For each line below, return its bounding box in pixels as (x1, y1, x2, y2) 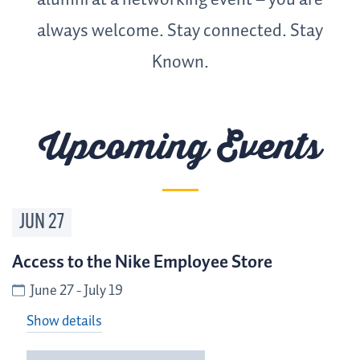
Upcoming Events (39, 125, 321, 170)
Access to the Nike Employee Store (12, 248, 272, 278)
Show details (27, 309, 102, 333)
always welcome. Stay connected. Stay (37, 17, 323, 47)
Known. (151, 48, 209, 78)
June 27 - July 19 (30, 279, 124, 302)
